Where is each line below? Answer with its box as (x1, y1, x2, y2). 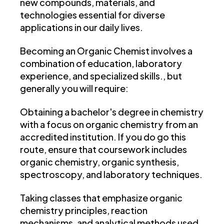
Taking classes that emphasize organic (20, 192, 182, 204)
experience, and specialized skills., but (20, 70, 182, 82)
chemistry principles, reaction (20, 204, 147, 216)
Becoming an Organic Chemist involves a (20, 45, 192, 57)
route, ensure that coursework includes (20, 143, 187, 155)
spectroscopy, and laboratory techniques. (20, 168, 202, 180)
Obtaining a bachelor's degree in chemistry (20, 106, 203, 118)
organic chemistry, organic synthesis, (20, 156, 179, 168)
